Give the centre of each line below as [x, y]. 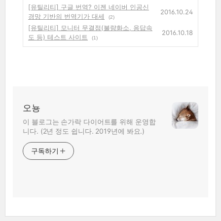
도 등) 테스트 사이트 [58, 37]
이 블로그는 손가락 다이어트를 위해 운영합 [89, 121]
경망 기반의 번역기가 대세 [66, 16]
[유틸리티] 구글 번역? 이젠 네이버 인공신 [89, 7]
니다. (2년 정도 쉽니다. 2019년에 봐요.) [84, 131]
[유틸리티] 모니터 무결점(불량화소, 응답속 [90, 27]
